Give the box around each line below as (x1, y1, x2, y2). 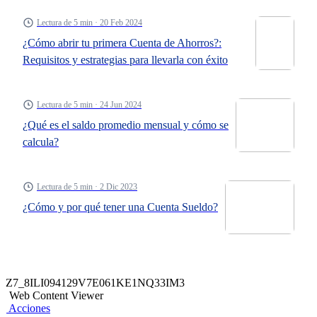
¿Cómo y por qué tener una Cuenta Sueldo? (23, 201, 218, 213)
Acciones (8, 302, 50, 314)
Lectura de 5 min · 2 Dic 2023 (37, 182, 137, 192)
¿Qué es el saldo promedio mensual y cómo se (23, 119, 229, 131)
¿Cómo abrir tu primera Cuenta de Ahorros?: (23, 37, 221, 49)
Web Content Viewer (9, 289, 103, 301)
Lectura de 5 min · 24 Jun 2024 (37, 100, 142, 110)
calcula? (23, 136, 59, 148)
